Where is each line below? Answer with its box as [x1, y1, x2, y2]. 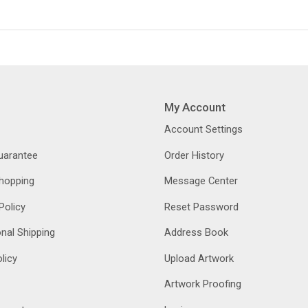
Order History [164, 148, 224, 162]
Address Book [164, 226, 228, 239]
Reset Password [164, 200, 239, 213]
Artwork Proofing [164, 278, 241, 290]
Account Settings [164, 123, 243, 135]
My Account [164, 100, 225, 114]
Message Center [164, 175, 238, 187]
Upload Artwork [164, 252, 234, 265]
